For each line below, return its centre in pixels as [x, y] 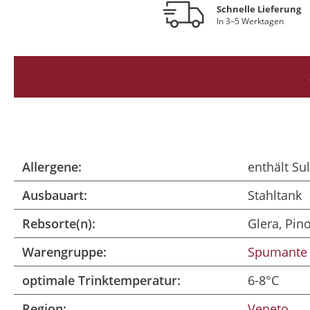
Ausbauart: [55, 195]
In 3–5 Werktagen [250, 21]
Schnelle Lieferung [259, 9]
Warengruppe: [64, 252]
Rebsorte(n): [59, 224]
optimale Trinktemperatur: [101, 280]
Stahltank [275, 195]
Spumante [277, 252]
